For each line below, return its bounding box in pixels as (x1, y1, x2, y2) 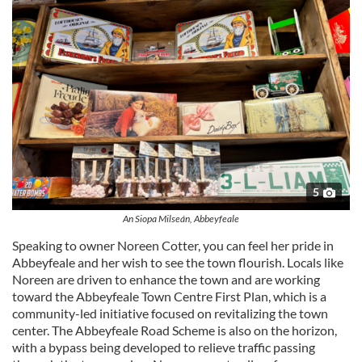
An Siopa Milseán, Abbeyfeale (123, 213, 239, 225)
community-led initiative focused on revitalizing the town (12, 305, 328, 322)
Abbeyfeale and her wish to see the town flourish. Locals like (12, 255, 343, 271)
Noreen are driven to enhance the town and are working (12, 271, 320, 288)
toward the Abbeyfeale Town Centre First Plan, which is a (12, 288, 326, 305)
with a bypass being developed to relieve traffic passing (12, 339, 315, 356)
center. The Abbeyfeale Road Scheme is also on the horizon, (12, 322, 337, 339)
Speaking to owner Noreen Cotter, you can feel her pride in (12, 238, 334, 254)
